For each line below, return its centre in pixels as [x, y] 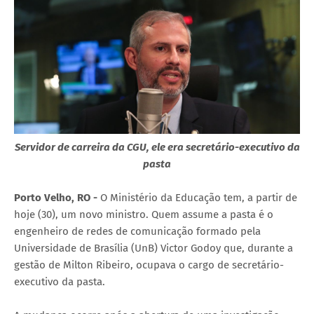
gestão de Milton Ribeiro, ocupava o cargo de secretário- [149, 265]
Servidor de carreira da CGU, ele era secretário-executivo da [157, 147]
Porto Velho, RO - [57, 197]
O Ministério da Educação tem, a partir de [199, 197]
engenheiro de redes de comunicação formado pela [137, 231]
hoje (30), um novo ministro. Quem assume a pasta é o [144, 214]
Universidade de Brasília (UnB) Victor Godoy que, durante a [153, 248]
